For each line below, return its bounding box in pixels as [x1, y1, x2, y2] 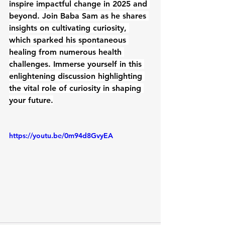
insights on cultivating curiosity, [9, 23, 129, 33]
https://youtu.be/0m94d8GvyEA [9, 131, 113, 140]
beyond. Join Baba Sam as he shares [9, 11, 149, 21]
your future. [9, 95, 53, 105]
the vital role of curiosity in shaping [9, 83, 144, 93]
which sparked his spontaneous [9, 35, 129, 45]
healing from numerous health [9, 47, 124, 57]
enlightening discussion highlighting [9, 71, 145, 81]
